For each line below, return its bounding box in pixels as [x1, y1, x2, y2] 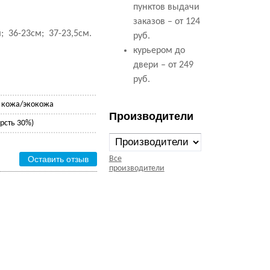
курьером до [133, 46, 185, 55]
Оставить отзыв [28, 154, 89, 164]
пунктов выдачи [133, 2, 199, 12]
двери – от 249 [133, 60, 193, 70]
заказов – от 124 [133, 17, 200, 27]
